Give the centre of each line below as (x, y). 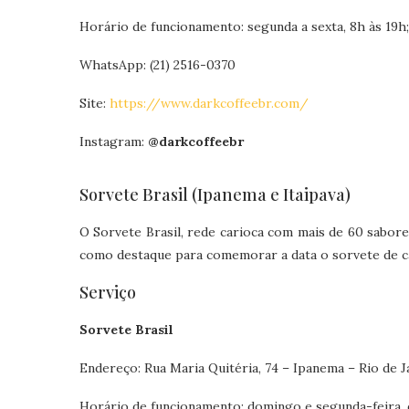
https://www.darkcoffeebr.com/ (209, 103)
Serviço (108, 292)
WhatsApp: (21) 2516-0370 (157, 65)
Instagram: (114, 142)
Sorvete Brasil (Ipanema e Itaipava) (215, 194)
